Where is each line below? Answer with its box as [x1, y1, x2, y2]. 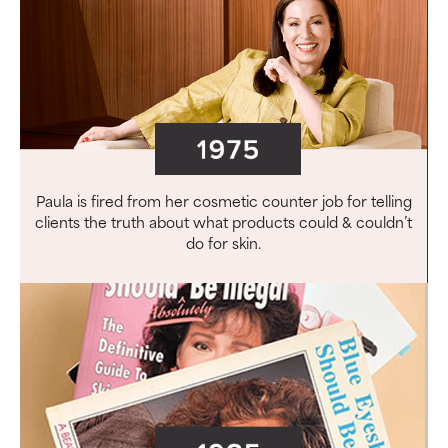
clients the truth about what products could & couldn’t [35, 209, 412, 233]
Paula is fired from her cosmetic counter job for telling [35, 188, 412, 212]
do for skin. [186, 230, 261, 254]
